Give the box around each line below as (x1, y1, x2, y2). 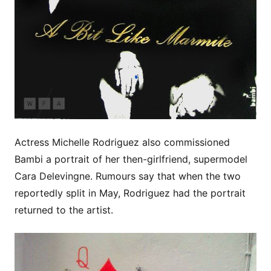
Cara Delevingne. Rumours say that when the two (15, 170, 241, 183)
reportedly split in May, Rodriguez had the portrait (15, 187, 246, 200)
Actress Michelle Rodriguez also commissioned (15, 136, 230, 149)
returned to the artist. (15, 204, 113, 217)
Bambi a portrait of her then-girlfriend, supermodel (15, 153, 247, 166)
